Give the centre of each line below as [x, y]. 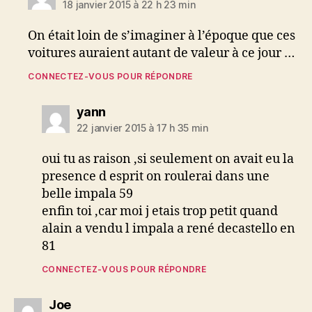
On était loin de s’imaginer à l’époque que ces [162, 36]
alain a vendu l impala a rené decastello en [168, 229]
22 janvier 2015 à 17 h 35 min [142, 128]
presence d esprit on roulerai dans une [155, 177]
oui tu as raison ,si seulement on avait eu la [167, 159]
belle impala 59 [87, 194]
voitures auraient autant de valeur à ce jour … [162, 53]
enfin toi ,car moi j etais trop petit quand [159, 211]
